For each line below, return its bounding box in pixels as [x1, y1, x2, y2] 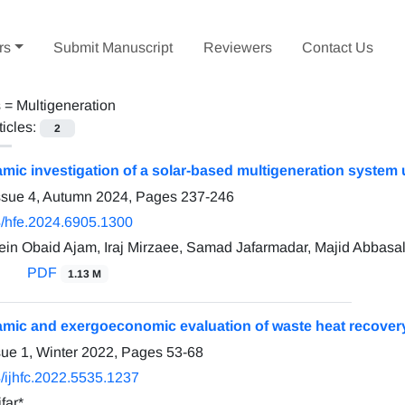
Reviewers [202, 39, 272, 55]
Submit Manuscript [53, 39, 174, 55]
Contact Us [302, 39, 374, 55]
